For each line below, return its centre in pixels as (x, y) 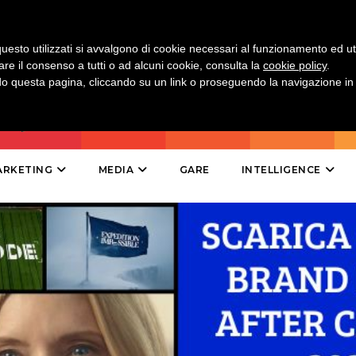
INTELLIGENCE (281, 170)
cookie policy (295, 65)
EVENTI (61, 30)
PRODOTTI (70, 188)
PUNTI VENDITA (86, 226)
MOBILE (63, 68)
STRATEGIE (72, 300)
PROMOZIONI (80, 105)
